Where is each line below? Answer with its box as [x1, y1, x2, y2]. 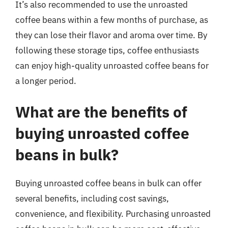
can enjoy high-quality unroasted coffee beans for [15, 60, 209, 71]
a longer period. [15, 75, 76, 87]
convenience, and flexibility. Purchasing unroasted [15, 208, 211, 219]
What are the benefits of [15, 102, 187, 122]
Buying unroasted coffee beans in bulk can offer [15, 178, 202, 189]
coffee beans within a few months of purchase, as [15, 14, 208, 25]
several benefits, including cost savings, [15, 193, 169, 204]
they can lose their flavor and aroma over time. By [15, 29, 207, 41]
